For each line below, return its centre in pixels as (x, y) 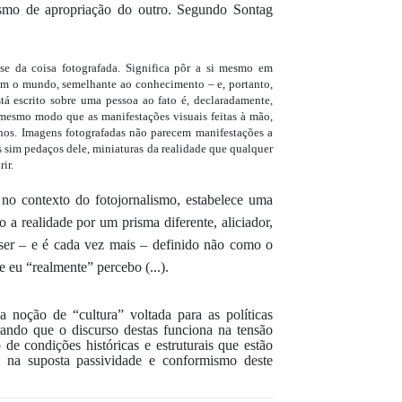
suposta (45, 360)
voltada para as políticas (199, 314)
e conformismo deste (208, 360)
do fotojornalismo (127, 199)
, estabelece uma (225, 199)
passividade (106, 360)
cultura (99, 314)
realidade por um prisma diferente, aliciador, (147, 222)
